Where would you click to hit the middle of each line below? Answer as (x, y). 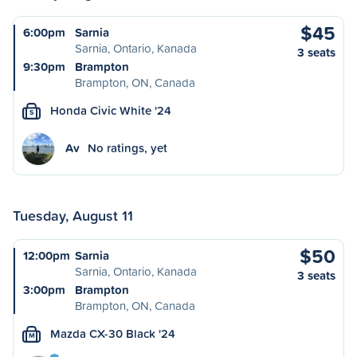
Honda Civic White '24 (111, 110)
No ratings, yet (127, 148)
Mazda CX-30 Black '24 (113, 333)
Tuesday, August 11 (73, 215)
